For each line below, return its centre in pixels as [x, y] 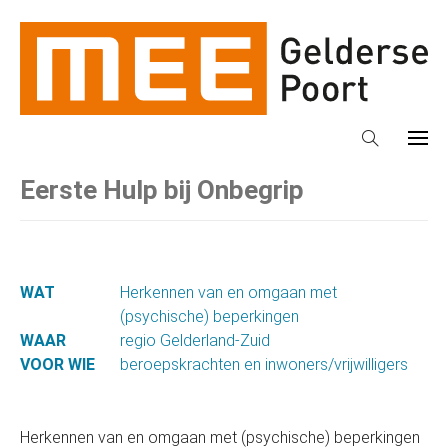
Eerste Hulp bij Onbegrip [162, 189]
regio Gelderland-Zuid [195, 340]
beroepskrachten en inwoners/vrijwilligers [264, 364]
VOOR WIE [57, 364]
